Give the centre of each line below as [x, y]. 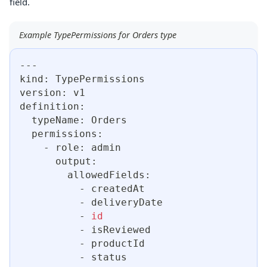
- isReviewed [85, 230]
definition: [52, 107]
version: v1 [52, 93]
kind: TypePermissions [82, 79]
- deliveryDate [91, 203]
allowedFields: [85, 175]
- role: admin [70, 148]
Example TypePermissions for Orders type [98, 35]
